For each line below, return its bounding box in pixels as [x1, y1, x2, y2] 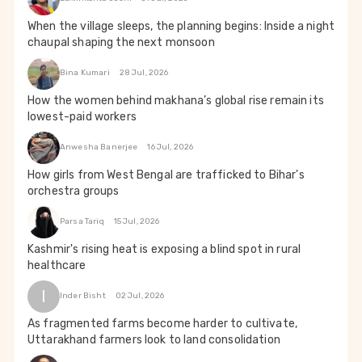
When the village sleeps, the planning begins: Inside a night [27, 19, 335, 33]
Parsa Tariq [60, 217, 104, 227]
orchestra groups [27, 183, 120, 198]
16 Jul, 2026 [147, 142, 194, 153]
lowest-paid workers [27, 109, 137, 124]
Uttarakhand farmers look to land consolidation [27, 332, 280, 347]
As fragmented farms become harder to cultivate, [27, 316, 298, 330]
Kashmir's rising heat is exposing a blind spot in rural [27, 242, 301, 256]
